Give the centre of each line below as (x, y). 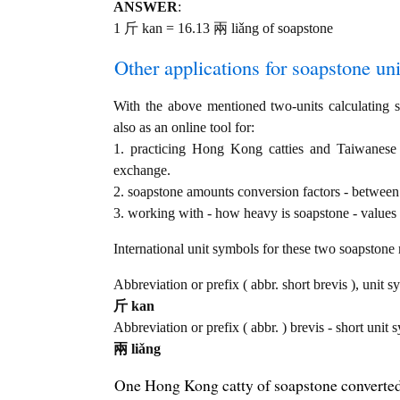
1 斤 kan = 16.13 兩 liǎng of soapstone (223, 29)
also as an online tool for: (184, 128)
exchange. (142, 171)
